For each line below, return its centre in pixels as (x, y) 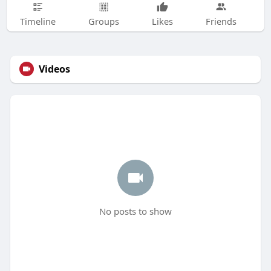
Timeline (38, 21)
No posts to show (135, 211)
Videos (54, 69)
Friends (221, 21)
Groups (103, 21)
